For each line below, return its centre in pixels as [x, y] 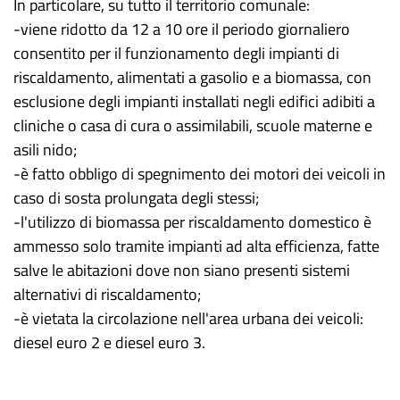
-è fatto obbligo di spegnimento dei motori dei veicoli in [200, 174]
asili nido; [45, 150]
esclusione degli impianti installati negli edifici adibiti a [194, 101]
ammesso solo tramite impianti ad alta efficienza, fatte [196, 246]
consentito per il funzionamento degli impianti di [176, 53]
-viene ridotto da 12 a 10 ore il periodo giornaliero [182, 29]
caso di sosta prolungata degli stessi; [136, 198]
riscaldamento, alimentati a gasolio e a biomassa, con [192, 77]
